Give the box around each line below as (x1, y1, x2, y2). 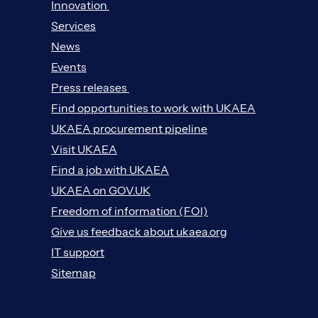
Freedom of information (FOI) (51, 203, 208, 218)
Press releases (51, 79, 129, 94)
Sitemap (51, 265, 96, 280)
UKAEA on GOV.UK (51, 182, 150, 197)
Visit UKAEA (51, 141, 117, 156)
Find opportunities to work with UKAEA (51, 100, 256, 115)
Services (51, 18, 96, 33)
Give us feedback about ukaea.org (51, 224, 227, 238)
